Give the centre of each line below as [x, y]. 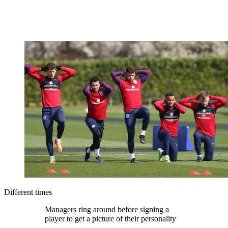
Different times [28, 192]
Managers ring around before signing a [107, 210]
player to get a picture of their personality [110, 219]
